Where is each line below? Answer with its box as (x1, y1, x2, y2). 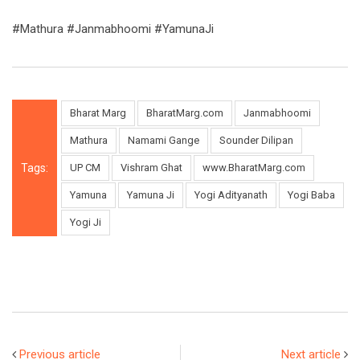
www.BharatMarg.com (202, 161, 305, 174)
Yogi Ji (70, 215, 101, 228)
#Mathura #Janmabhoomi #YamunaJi (12, 21, 214, 36)
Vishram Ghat (121, 161, 182, 174)
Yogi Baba (288, 188, 335, 201)
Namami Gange (128, 133, 199, 146)
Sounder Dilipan (219, 133, 293, 146)
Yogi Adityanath (194, 188, 268, 201)
